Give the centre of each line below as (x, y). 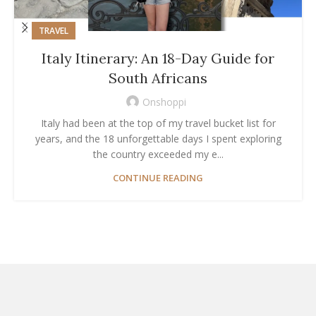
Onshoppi (164, 102)
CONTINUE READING (158, 177)
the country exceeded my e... (158, 154)
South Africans (158, 78)
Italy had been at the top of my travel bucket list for (158, 123)
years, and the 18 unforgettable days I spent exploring (158, 138)
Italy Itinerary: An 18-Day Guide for (158, 58)
